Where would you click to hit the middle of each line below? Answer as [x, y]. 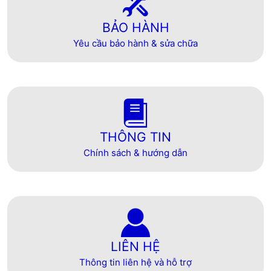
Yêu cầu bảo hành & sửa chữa [135, 43]
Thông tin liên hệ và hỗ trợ [135, 262]
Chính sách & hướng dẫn [135, 152]
